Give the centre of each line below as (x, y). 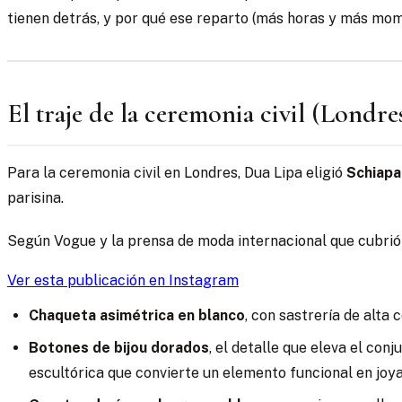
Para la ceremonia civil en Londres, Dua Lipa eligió (177, 173)
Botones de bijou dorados (119, 348)
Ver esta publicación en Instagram (123, 281)
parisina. (35, 198)
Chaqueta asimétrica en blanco (137, 316)
